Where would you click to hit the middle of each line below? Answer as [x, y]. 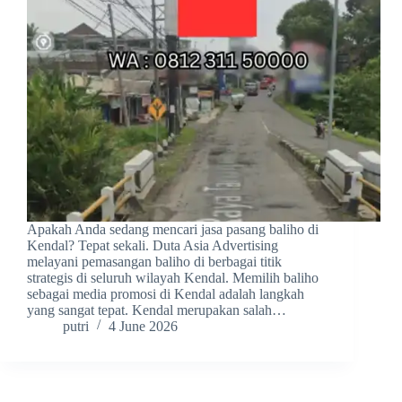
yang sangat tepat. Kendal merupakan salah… [157, 310]
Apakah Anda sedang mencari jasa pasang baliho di [173, 230]
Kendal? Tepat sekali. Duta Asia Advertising [153, 246]
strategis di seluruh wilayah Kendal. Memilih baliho [173, 278]
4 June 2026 [143, 327]
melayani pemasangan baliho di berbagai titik [154, 262]
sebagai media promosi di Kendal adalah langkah [166, 294]
